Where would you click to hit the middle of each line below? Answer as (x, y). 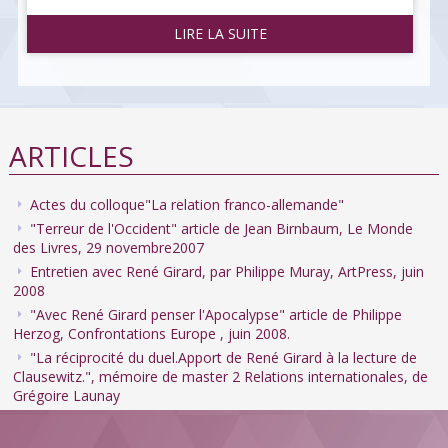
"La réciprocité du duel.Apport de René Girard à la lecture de (223, 358)
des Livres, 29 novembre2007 (109, 248)
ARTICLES (71, 156)
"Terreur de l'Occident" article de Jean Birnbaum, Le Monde (221, 229)
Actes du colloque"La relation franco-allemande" (186, 205)
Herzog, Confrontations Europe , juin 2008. (152, 334)
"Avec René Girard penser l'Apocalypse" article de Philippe (215, 315)
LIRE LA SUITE (220, 34)
